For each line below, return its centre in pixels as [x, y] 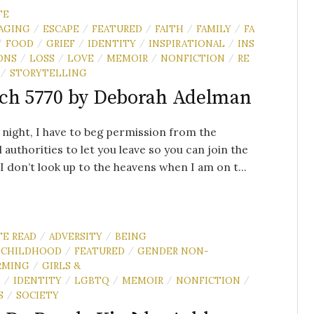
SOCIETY [37, 295]
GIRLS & [61, 265]
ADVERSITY [76, 236]
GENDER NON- [173, 251]
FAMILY [214, 28]
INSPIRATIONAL [187, 43]
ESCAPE [61, 28]
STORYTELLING [48, 73]
